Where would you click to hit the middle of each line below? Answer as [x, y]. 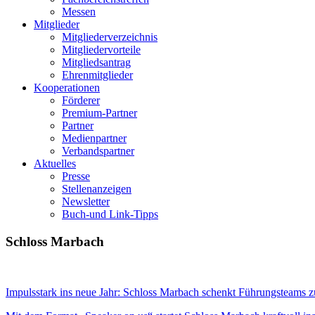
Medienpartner [94, 138]
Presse [76, 176]
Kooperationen [67, 88]
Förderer [81, 100]
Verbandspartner [98, 151]
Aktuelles [55, 163]
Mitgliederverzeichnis [110, 37]
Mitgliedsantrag [96, 62]
